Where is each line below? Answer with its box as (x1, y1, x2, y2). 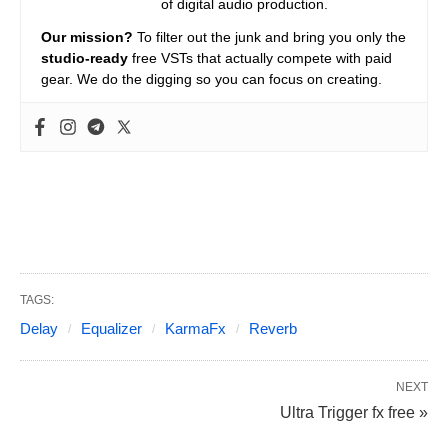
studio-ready (41, 50, 128, 67)
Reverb (249, 320, 297, 338)
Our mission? (41, 29, 133, 46)
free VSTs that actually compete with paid (128, 50, 392, 67)
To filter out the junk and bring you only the (133, 29, 406, 46)
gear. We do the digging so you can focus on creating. (41, 71, 382, 88)
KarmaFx (165, 320, 226, 338)
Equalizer (81, 320, 142, 338)
